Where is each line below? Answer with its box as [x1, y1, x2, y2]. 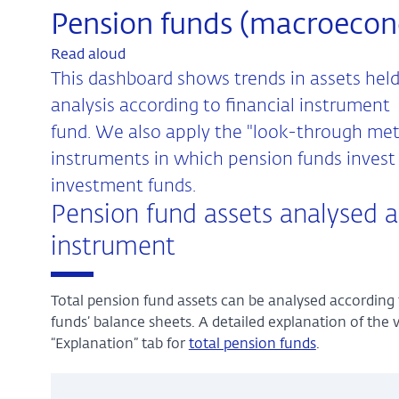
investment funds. [50, 177, 196, 195]
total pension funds [188, 337, 316, 352]
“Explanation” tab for [50, 337, 189, 352]
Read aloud [50, 48, 126, 62]
